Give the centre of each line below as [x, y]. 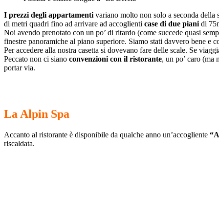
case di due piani [172, 23]
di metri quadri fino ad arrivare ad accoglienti [74, 23]
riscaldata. [19, 143]
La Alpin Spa [37, 114]
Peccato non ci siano [36, 59]
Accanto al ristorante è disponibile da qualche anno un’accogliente [106, 134]
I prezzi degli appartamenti [49, 15]
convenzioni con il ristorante [115, 59]
